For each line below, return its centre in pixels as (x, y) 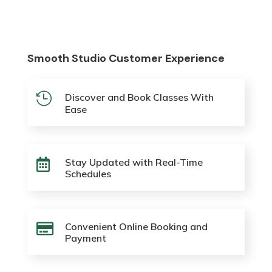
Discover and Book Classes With (139, 97)
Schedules (88, 173)
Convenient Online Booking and (136, 226)
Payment (85, 238)
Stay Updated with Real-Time (134, 162)
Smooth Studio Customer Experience (126, 58)
